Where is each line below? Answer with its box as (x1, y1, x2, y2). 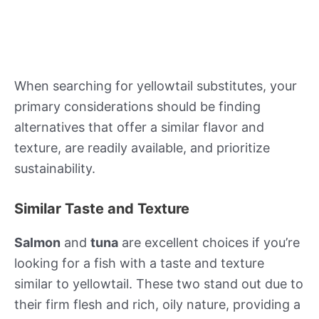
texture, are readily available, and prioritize (14, 140, 270, 156)
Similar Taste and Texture (14, 199, 189, 217)
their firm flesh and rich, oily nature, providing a (14, 296, 300, 312)
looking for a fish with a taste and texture (14, 255, 264, 271)
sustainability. (14, 161, 95, 177)
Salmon (14, 234, 61, 250)
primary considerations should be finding (14, 99, 261, 115)
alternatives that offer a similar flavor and (14, 120, 264, 135)
